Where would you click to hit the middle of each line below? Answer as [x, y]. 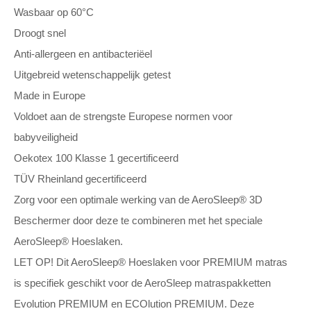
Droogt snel [40, 33]
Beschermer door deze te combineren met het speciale [138, 220]
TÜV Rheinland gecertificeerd [80, 179]
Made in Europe [50, 95]
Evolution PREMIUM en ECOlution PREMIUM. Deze [134, 304]
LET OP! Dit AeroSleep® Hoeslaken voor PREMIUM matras [151, 262]
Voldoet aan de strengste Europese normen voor [123, 116]
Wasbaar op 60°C [54, 12]
